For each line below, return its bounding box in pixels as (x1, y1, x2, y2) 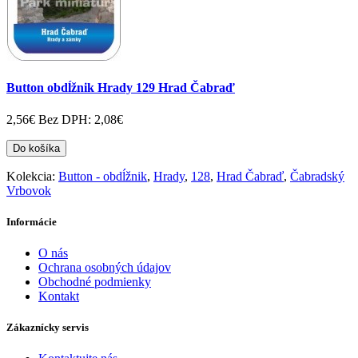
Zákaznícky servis (6, 321, 89, 334)
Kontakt (38, 289, 79, 303)
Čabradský (290, 169, 344, 183)
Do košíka (13, 141, 60, 154)
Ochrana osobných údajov (38, 261, 171, 274)
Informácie (6, 215, 57, 228)
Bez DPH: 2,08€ (38, 112, 123, 126)
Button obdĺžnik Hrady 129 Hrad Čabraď (6, 81, 235, 95)
